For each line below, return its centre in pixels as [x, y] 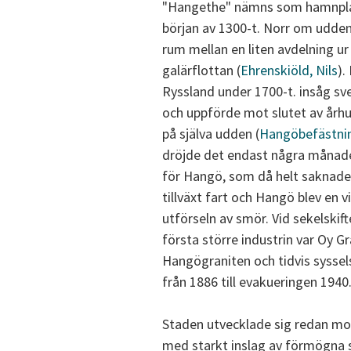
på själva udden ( [211, 134]
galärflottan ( [201, 71]
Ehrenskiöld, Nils [289, 71]
